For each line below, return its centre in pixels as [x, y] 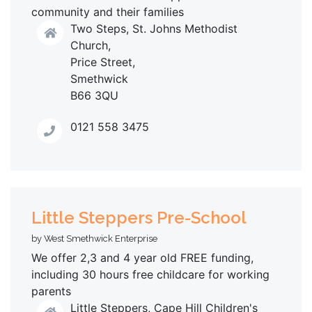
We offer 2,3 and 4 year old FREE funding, [142, 257]
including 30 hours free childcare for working [150, 274]
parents [51, 291]
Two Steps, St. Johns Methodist [154, 28]
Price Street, [103, 62]
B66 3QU [94, 95]
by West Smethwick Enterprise [94, 238]
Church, [91, 45]
